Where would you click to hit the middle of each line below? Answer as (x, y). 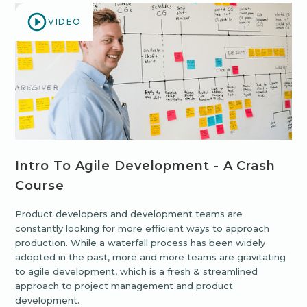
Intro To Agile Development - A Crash (145, 165)
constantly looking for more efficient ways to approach (143, 228)
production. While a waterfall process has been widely (140, 242)
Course (40, 185)
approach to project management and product (124, 285)
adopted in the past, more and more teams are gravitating (151, 257)
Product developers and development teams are (129, 213)
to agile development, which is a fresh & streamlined (137, 271)
